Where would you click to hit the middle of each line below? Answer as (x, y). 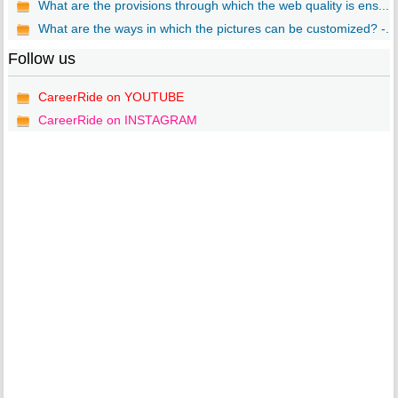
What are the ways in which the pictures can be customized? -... (217, 29)
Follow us (41, 59)
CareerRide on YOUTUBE (111, 97)
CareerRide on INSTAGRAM (117, 120)
